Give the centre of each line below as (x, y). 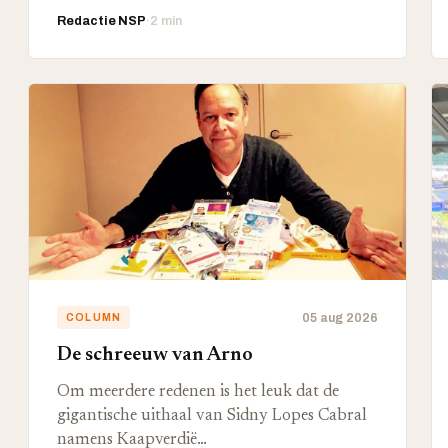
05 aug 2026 (339, 317)
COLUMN (94, 317)
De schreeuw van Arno (155, 355)
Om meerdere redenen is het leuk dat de (198, 392)
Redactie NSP (101, 21)
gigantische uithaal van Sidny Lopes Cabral (212, 416)
